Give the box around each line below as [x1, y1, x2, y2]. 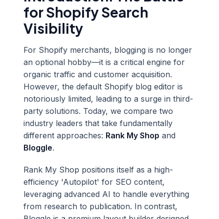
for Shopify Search [23, 3, 148, 21]
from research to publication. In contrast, [23, 201, 177, 211]
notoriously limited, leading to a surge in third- [23, 94, 193, 104]
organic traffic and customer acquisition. [23, 69, 172, 79]
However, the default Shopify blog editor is [23, 82, 183, 91]
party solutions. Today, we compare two [23, 106, 173, 116]
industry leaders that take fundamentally [23, 118, 173, 128]
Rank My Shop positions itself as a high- [23, 165, 173, 175]
